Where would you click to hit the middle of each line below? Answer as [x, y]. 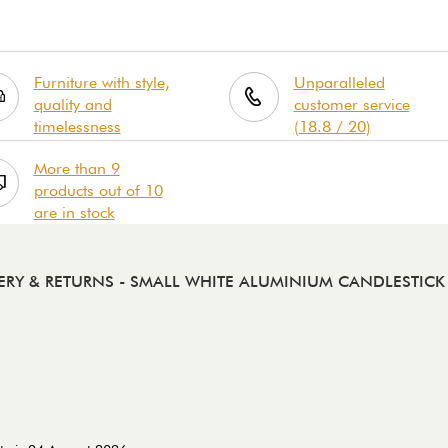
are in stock [74, 212]
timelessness [77, 126]
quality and [72, 104]
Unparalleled [339, 82]
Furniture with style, [101, 82]
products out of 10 [98, 190]
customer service [351, 104]
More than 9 [76, 168]
